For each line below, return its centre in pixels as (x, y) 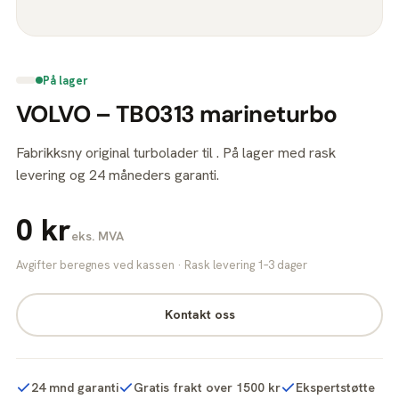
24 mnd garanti (75, 387)
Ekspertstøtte (335, 387)
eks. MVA (98, 236)
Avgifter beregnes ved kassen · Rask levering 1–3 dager (162, 265)
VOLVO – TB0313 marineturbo (177, 114)
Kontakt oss (199, 314)
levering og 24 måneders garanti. (118, 175)
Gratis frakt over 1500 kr (207, 387)
